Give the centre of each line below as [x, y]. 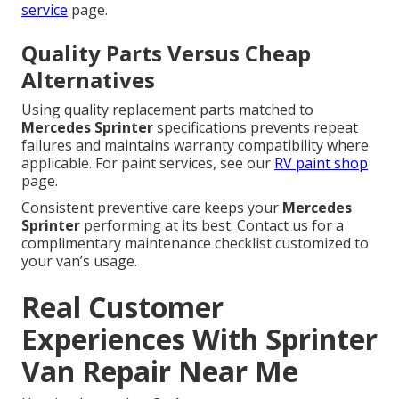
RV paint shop [321, 163]
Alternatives [88, 80]
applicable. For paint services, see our [148, 163]
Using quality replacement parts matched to [167, 110]
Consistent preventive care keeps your [152, 208]
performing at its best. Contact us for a [212, 226]
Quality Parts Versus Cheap [166, 53]
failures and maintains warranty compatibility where [195, 146]
